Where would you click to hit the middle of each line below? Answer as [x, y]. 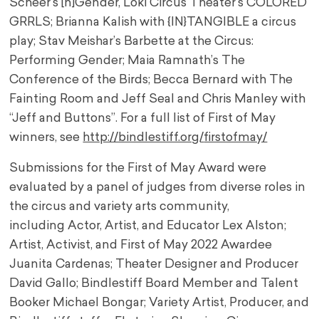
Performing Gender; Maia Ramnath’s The [127, 61]
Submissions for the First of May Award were [138, 169]
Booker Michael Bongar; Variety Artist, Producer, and [159, 303]
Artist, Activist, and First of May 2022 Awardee [141, 246]
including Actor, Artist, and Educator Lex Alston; [148, 226]
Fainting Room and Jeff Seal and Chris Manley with [158, 100]
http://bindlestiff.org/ [143, 138]
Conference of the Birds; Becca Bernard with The [151, 80]
